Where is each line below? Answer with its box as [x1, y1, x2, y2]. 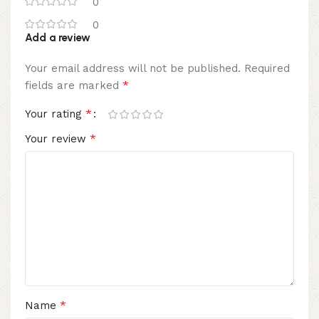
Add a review [25, 31, 90, 45]
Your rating [25, 108, 85, 121]
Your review [25, 132, 90, 146]
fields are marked [25, 79, 122, 93]
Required [244, 62, 290, 75]
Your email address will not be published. [25, 62, 241, 75]
